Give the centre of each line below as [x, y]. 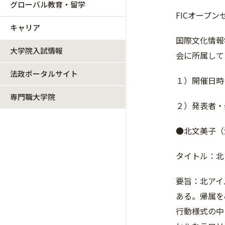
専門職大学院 [33, 97]
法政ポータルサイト [44, 74]
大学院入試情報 [36, 50]
